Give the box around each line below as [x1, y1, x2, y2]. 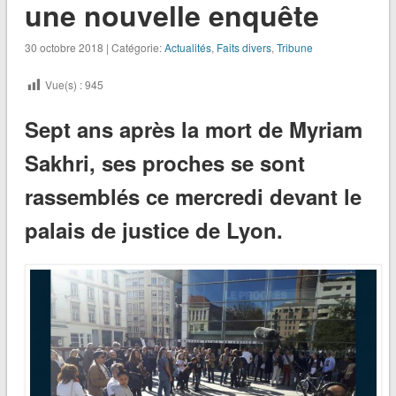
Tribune [276, 40, 313, 56]
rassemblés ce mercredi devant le [24, 181, 362, 212]
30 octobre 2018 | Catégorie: [24, 40, 164, 56]
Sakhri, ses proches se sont [24, 148, 305, 179]
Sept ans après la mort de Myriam [24, 114, 362, 145]
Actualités [164, 40, 211, 56]
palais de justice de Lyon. [24, 215, 283, 246]
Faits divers [216, 40, 271, 56]
